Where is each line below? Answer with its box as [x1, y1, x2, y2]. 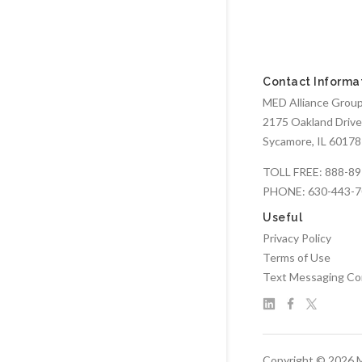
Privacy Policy [263, 231, 331, 246]
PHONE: [263, 184, 308, 199]
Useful [263, 211, 302, 225]
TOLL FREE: [263, 165, 325, 179]
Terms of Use [263, 250, 330, 265]
